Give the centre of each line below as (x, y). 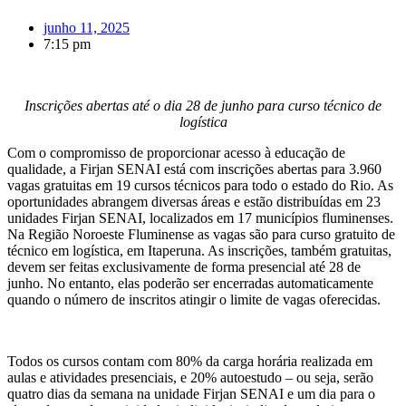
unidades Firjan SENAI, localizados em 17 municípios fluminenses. (200, 217)
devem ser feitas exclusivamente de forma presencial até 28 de (184, 266)
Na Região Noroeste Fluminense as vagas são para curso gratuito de (201, 234)
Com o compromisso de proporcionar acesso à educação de (176, 152)
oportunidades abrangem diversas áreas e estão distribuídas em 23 (194, 201)
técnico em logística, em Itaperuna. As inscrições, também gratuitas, (199, 250)
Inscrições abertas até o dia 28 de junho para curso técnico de (203, 105)
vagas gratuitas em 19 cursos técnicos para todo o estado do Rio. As (200, 185)
